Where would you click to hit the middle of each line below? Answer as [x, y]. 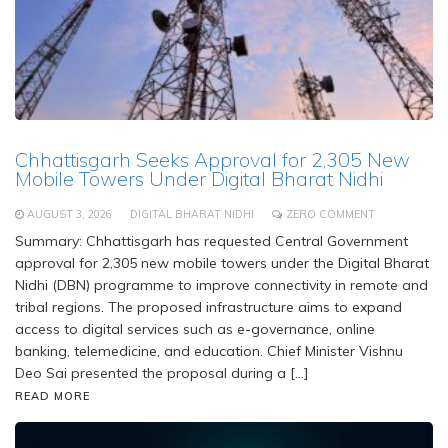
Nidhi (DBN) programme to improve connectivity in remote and [221, 285]
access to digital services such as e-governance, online [195, 329]
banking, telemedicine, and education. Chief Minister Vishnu [209, 351]
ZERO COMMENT [330, 214]
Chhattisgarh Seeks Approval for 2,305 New [212, 160]
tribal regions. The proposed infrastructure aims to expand [208, 307]
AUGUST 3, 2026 [69, 214]
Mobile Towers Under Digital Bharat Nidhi [199, 179]
